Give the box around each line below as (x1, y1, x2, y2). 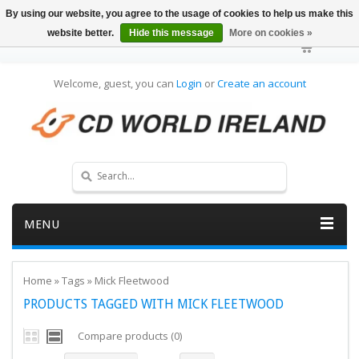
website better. (46, 27, 116, 38)
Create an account (216, 76, 306, 91)
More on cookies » (228, 27, 313, 38)
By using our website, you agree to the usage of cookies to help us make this (6, 8, 353, 19)
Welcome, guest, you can (53, 76, 176, 91)
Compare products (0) (77, 328, 182, 343)
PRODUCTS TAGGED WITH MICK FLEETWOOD (22, 296, 284, 312)
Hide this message (128, 27, 214, 38)
